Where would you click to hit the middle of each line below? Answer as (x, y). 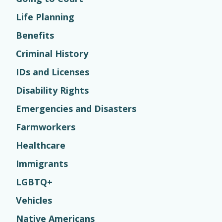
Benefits (35, 35)
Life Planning (45, 17)
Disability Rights (52, 90)
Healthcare (41, 145)
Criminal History (52, 54)
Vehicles (34, 200)
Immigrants (42, 164)
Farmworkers (46, 127)
